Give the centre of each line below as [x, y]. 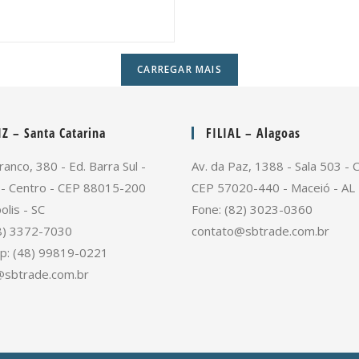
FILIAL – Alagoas [253, 133]
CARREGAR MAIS [179, 69]
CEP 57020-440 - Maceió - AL [273, 187]
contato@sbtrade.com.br [260, 230]
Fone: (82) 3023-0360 [252, 209]
